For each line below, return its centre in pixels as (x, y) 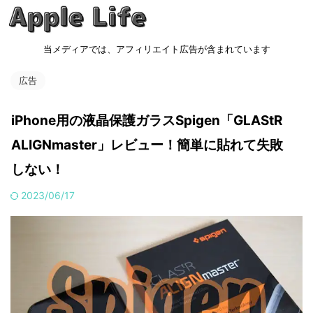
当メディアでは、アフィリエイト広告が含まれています (156, 49)
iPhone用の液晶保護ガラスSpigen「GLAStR (147, 121)
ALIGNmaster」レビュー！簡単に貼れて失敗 (147, 145)
